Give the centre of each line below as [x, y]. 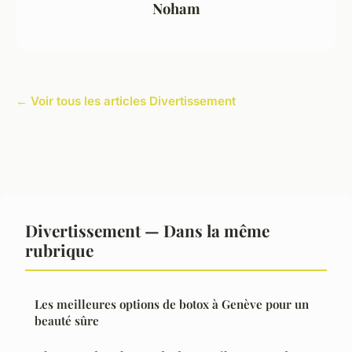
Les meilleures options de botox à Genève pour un [172, 304]
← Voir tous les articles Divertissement [126, 101]
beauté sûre [67, 321]
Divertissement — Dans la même [147, 231]
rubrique [59, 250]
